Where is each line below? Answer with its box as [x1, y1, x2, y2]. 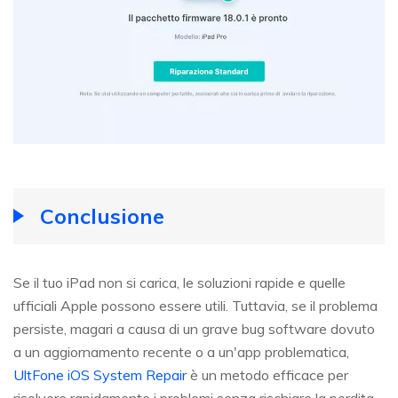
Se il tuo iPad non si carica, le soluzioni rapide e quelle [13, 274, 346, 292]
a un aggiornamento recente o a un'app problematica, [13, 343, 349, 362]
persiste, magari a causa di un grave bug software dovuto [13, 320, 375, 338]
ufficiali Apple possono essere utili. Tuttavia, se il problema [13, 297, 378, 315]
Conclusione [40, 203, 164, 230]
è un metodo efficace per [187, 366, 348, 385]
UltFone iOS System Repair [13, 366, 187, 385]
